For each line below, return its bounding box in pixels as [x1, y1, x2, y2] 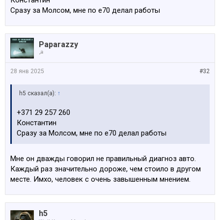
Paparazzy [39, 40, 78, 49]
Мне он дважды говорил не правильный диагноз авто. [10, 154, 196, 163]
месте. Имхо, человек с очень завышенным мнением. [10, 175, 191, 184]
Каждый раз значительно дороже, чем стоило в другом [10, 165, 201, 173]
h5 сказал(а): [19, 90, 57, 97]
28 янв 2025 [10, 68, 44, 75]
